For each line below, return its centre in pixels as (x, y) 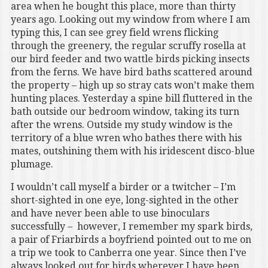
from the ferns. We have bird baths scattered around (131, 72)
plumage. (32, 165)
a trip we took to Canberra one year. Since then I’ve (128, 253)
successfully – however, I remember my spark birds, (131, 227)
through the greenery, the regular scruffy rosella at (128, 46)
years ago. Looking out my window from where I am (130, 20)
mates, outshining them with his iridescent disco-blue (133, 151)
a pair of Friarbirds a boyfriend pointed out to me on (131, 240)
